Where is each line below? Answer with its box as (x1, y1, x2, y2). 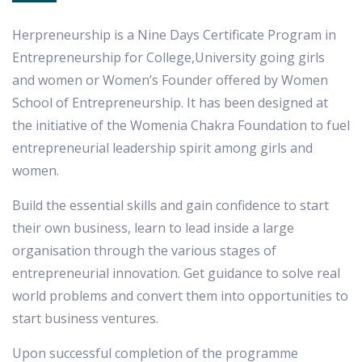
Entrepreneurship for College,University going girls (12, 48, 325, 66)
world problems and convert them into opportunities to (12, 287, 348, 305)
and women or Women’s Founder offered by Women (12, 71, 328, 89)
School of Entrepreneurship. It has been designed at (12, 94, 328, 112)
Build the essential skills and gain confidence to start (12, 196, 329, 214)
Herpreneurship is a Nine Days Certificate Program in (12, 26, 336, 44)
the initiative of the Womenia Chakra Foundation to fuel (12, 116, 350, 134)
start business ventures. (12, 309, 158, 327)
